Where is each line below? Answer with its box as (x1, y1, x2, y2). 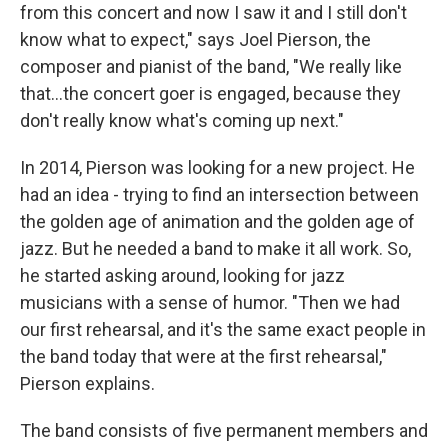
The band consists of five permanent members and (20, 420, 428, 442)
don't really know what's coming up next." (20, 110, 344, 132)
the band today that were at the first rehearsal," (20, 346, 387, 368)
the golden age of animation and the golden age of (20, 211, 415, 233)
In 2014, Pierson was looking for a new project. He (20, 157, 415, 179)
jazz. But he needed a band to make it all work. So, (20, 238, 411, 260)
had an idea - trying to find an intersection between (20, 184, 419, 206)
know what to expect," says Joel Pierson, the (20, 29, 371, 51)
